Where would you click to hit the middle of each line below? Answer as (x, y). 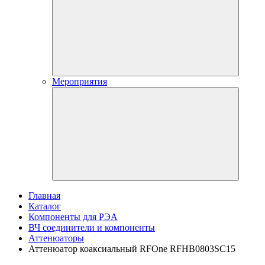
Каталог (45, 206)
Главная (44, 195)
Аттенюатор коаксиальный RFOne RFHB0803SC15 (132, 249)
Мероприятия (80, 81)
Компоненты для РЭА (73, 217)
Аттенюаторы (56, 238)
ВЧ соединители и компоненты (92, 227)
